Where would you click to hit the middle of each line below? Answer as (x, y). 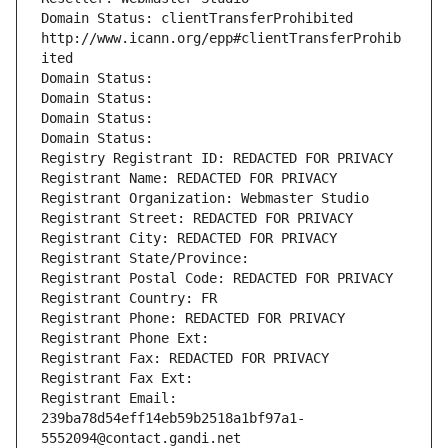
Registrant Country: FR (129, 298)
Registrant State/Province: (149, 258)
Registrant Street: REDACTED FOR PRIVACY (197, 218)
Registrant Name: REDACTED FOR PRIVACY (189, 178)
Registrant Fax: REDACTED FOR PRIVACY (185, 358)
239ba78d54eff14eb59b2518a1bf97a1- (173, 418)
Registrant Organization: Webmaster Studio (205, 198)
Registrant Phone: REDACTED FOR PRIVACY (193, 318)
